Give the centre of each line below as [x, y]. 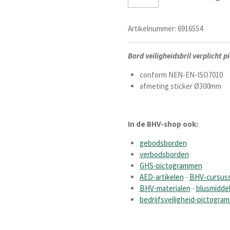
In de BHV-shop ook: [163, 124]
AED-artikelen [161, 177]
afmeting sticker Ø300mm [180, 86]
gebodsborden [163, 143]
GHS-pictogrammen [171, 166]
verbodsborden [164, 155]
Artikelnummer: [152, 29]
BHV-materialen [165, 188]
